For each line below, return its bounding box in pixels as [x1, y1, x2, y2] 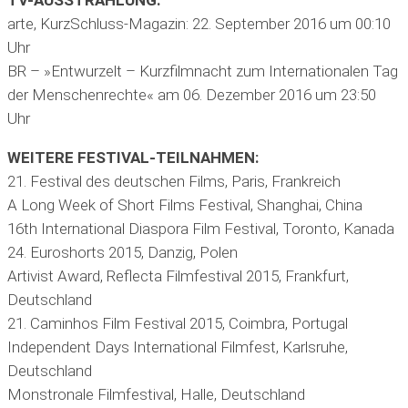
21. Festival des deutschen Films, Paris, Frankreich [7, 172, 341, 191]
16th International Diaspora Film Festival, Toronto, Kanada [7, 219, 394, 239]
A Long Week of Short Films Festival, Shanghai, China [7, 196, 362, 215]
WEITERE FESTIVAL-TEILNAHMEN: [7, 148, 259, 168]
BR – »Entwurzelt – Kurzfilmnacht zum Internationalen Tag [7, 62, 398, 81]
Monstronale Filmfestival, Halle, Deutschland [7, 385, 305, 404]
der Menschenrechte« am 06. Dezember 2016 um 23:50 [7, 86, 376, 105]
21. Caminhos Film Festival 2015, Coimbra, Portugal [7, 314, 348, 333]
